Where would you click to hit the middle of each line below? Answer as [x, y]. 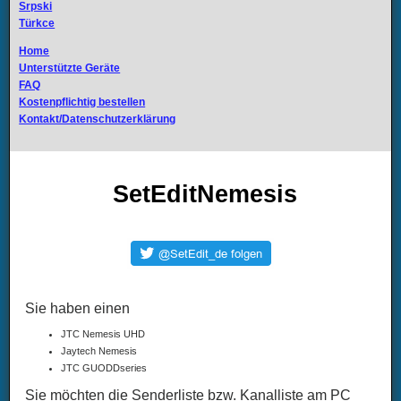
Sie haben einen [78, 308]
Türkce [37, 23]
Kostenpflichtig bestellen [82, 102]
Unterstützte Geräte [70, 68]
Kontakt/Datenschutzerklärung [98, 119]
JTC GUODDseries [104, 368]
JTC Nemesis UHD [103, 334]
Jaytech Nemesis [99, 351]
